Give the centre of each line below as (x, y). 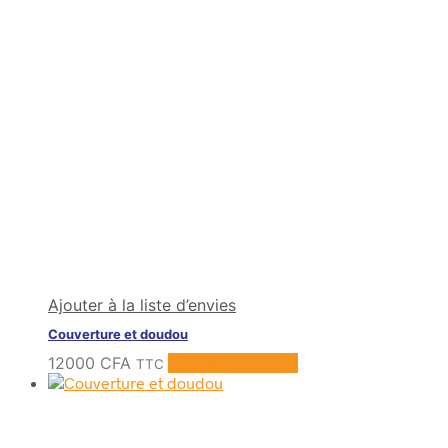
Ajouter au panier (233, 362)
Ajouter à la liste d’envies (142, 305)
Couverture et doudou (118, 333)
